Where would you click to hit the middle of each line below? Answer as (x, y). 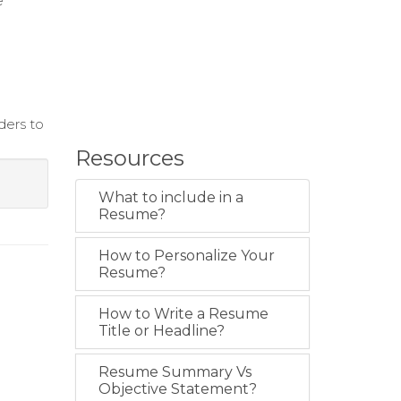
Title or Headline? (161, 331)
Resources (129, 158)
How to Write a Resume (183, 314)
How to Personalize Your (186, 256)
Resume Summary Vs (175, 372)
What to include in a (171, 197)
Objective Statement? (177, 389)
